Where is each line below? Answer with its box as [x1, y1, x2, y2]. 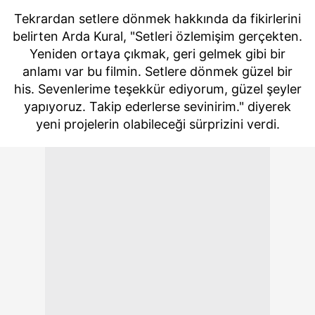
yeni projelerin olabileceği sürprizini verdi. [35, 117, 280, 132]
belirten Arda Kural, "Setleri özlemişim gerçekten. [13, 29, 302, 44]
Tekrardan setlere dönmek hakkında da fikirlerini [14, 11, 301, 27]
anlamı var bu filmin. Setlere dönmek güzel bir [22, 64, 292, 79]
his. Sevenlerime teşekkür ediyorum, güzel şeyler [13, 82, 302, 97]
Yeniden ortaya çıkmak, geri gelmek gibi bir [30, 46, 285, 62]
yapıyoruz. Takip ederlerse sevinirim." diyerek [24, 99, 291, 115]
